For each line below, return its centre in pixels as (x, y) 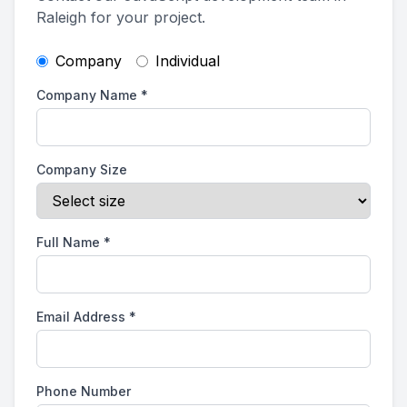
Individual (188, 61)
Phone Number (84, 391)
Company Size (82, 169)
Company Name (87, 95)
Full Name (68, 242)
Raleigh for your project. (121, 17)
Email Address (81, 317)
